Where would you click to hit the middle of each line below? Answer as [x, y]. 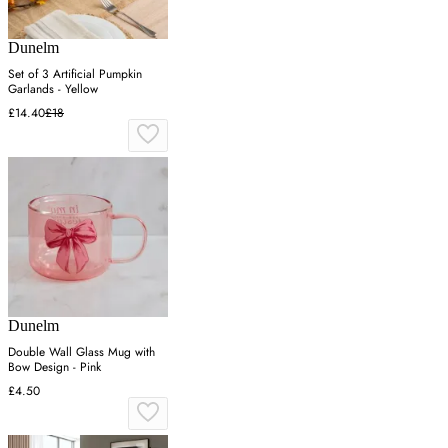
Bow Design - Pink [54, 366]
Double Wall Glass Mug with [81, 351]
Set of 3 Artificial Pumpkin [75, 73]
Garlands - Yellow [53, 88]
